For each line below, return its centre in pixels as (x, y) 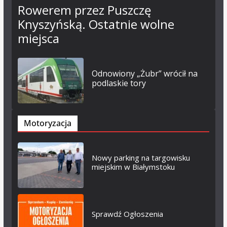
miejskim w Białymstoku (133, 167)
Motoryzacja (47, 123)
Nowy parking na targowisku (141, 158)
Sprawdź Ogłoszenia (127, 214)
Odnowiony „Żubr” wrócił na (144, 74)
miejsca (38, 39)
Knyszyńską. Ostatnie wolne (96, 24)
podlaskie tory (119, 83)
